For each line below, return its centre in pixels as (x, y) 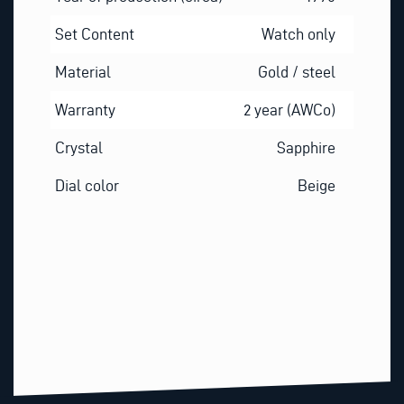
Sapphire (307, 147)
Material (83, 71)
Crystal (78, 147)
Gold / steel (297, 71)
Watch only (299, 33)
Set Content (94, 33)
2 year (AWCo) (290, 109)
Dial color (87, 185)
